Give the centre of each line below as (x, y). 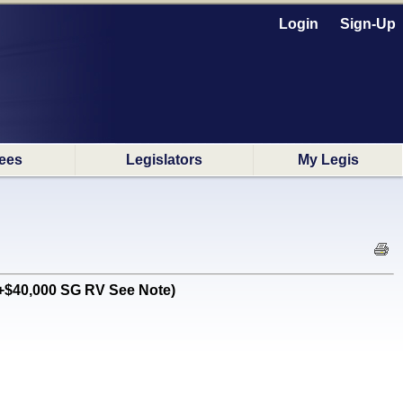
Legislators (164, 160)
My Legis (328, 160)
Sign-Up (368, 24)
